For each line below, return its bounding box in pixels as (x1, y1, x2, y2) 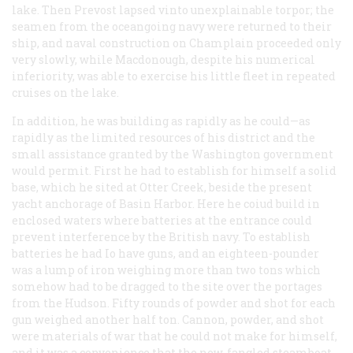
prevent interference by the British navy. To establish (12, 229, 310, 244)
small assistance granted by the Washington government (12, 146, 333, 162)
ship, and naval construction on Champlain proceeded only (12, 35, 341, 50)
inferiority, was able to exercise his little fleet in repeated (12, 68, 336, 84)
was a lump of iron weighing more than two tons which (12, 262, 321, 277)
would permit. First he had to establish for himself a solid (12, 162, 336, 178)
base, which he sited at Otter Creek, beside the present (12, 179, 312, 195)
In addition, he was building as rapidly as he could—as (12, 113, 310, 128)
